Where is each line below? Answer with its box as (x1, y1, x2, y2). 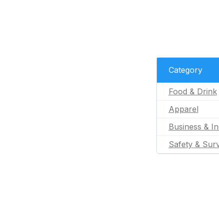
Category (168, 65, 202, 75)
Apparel (168, 104, 198, 114)
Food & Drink (168, 87, 217, 96)
